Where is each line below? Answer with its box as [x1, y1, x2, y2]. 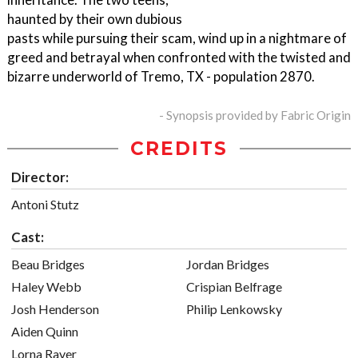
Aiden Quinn [11, 324, 78, 340]
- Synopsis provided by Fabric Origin [159, 108, 351, 123]
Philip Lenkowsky [186, 301, 282, 317]
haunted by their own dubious [7, 10, 182, 28]
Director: [11, 169, 69, 186]
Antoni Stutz [11, 197, 79, 213]
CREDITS [130, 137, 228, 161]
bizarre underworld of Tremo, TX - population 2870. [7, 68, 315, 86]
